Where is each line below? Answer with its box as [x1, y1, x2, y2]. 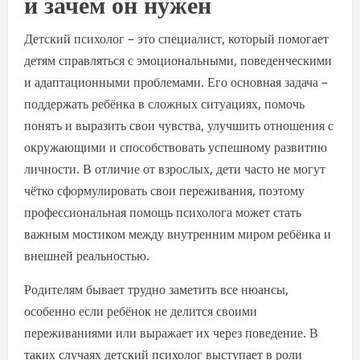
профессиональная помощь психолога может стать [24, 203, 301, 221]
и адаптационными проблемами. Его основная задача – [24, 73, 328, 91]
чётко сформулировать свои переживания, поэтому [24, 182, 305, 199]
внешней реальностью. [24, 247, 149, 264]
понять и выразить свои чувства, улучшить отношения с [24, 117, 333, 134]
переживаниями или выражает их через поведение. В [24, 324, 318, 342]
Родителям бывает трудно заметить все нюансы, [24, 280, 288, 298]
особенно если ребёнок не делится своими [24, 302, 257, 320]
